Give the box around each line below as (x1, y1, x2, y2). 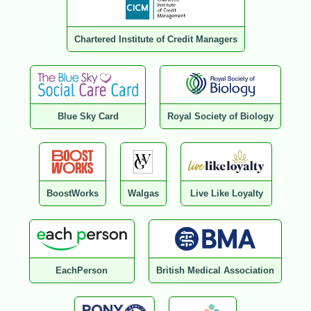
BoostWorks (46, 188, 99, 199)
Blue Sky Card (57, 111, 119, 122)
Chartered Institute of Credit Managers (74, 34, 237, 45)
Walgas (127, 188, 159, 199)
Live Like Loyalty (190, 188, 263, 199)
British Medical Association (155, 265, 274, 276)
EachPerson (56, 265, 108, 276)
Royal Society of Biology (167, 111, 274, 122)
